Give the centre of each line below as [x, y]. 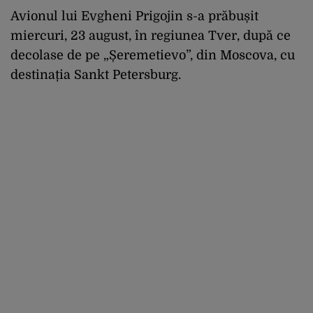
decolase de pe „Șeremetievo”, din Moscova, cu [153, 55]
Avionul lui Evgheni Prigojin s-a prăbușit [134, 16]
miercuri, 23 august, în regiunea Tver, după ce [151, 35]
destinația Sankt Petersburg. [96, 74]
